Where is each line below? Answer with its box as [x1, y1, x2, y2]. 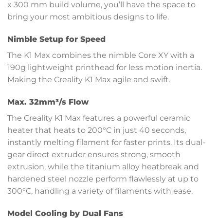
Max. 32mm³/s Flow [7, 97, 89, 107]
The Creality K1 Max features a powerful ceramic [7, 113, 190, 123]
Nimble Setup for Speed [7, 34, 106, 44]
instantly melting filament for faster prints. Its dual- [7, 137, 205, 147]
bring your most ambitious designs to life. [7, 12, 169, 22]
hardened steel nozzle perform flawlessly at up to [7, 174, 199, 183]
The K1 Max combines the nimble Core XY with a [7, 50, 194, 60]
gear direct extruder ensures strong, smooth [7, 149, 181, 159]
